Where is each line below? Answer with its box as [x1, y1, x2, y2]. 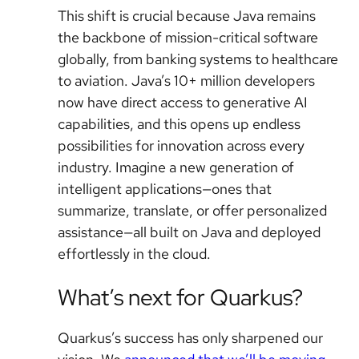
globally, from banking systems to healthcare [58, 49, 338, 68]
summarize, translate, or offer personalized [58, 200, 327, 220]
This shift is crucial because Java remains [58, 6, 316, 25]
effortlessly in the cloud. [58, 244, 211, 263]
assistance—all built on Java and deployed [58, 222, 321, 241]
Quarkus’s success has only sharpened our [58, 328, 323, 347]
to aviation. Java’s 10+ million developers [58, 71, 315, 90]
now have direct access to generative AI [58, 92, 308, 111]
